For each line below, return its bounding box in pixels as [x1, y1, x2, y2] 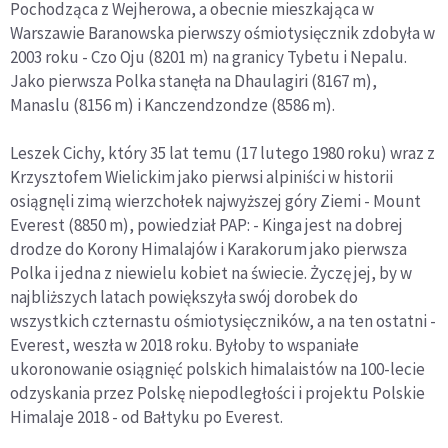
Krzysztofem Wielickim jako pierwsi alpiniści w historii [10, 165, 393, 188]
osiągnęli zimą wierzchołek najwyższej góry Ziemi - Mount [10, 189, 421, 212]
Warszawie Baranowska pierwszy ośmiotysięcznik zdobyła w [10, 21, 435, 44]
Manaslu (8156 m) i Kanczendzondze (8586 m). [10, 93, 335, 116]
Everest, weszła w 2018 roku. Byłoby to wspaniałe [10, 333, 359, 356]
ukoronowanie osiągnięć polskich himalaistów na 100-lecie [10, 357, 425, 380]
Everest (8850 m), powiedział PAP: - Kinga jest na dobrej [10, 213, 403, 236]
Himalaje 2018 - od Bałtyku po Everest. [10, 405, 283, 428]
